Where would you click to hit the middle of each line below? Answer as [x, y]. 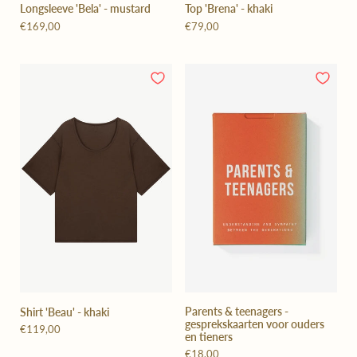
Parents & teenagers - [237, 311]
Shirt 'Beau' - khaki [65, 312]
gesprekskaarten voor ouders [255, 324]
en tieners [209, 336]
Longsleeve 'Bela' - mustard [85, 9]
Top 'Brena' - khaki [229, 9]
